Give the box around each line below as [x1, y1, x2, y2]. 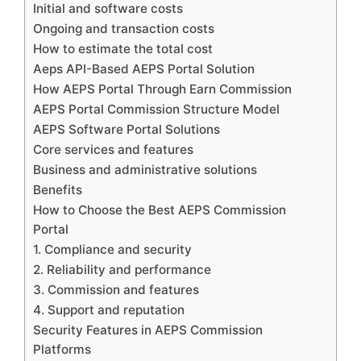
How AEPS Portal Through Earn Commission [33, 81, 292, 98]
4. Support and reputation [33, 302, 185, 318]
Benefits [33, 182, 82, 198]
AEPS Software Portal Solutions [33, 122, 220, 138]
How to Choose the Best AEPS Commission [33, 202, 286, 218]
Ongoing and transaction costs [33, 21, 214, 37]
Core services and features [33, 142, 193, 158]
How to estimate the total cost [33, 41, 213, 57]
